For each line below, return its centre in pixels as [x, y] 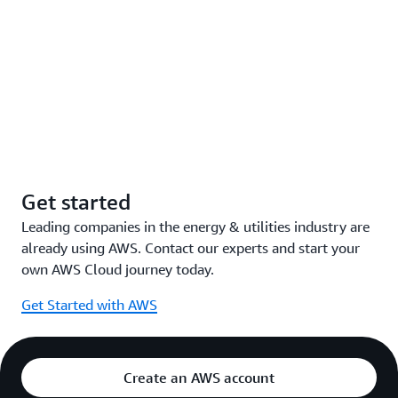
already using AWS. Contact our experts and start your [191, 248]
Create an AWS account [199, 378]
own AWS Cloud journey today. [118, 270]
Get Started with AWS [89, 305]
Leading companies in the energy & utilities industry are [195, 227]
